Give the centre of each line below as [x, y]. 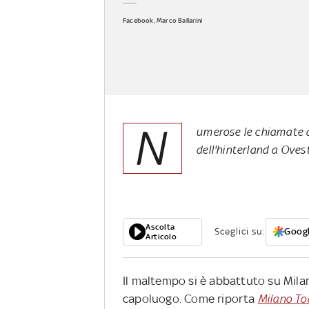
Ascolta [160, 227]
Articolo [161, 237]
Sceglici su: [240, 232]
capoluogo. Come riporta [190, 299]
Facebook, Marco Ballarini [162, 20]
